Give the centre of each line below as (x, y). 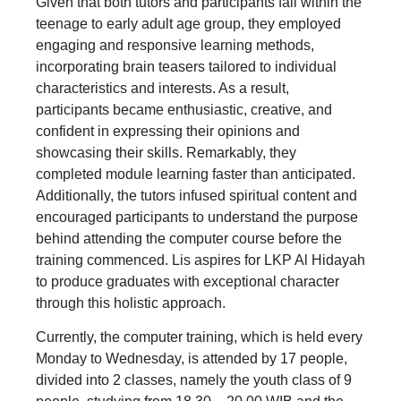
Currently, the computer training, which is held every (199, 337)
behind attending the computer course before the (189, 239)
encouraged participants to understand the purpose (197, 218)
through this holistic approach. (131, 303)
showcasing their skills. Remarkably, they (166, 153)
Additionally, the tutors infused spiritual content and (196, 196)
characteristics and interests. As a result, (162, 89)
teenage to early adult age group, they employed (188, 24)
